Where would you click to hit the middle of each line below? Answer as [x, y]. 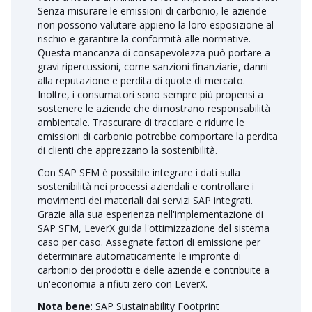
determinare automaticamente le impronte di [139, 256]
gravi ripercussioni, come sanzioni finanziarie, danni [153, 67]
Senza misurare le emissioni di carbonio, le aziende [152, 11]
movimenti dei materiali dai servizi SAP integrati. [145, 200]
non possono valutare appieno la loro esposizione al [156, 25]
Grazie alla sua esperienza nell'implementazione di [150, 214]
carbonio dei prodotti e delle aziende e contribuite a [154, 270]
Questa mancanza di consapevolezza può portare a [154, 53]
